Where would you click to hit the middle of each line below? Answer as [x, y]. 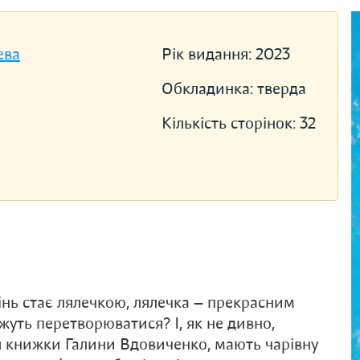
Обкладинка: [209, 89]
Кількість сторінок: [230, 123]
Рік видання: [208, 54]
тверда [281, 89]
